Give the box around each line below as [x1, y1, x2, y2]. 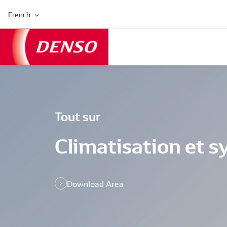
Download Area [67, 178, 124, 189]
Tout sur [55, 107, 101, 124]
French [8, 9, 30, 19]
